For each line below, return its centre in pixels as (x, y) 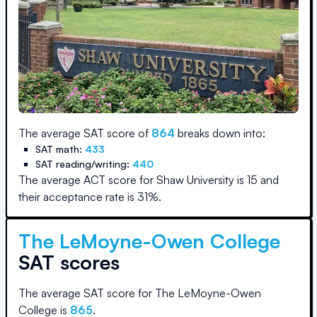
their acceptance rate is (78, 197)
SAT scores (69, 262)
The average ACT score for (87, 180)
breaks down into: (220, 133)
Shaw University (195, 180)
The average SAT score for (87, 293)
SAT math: (60, 149)
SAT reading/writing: (84, 164)
